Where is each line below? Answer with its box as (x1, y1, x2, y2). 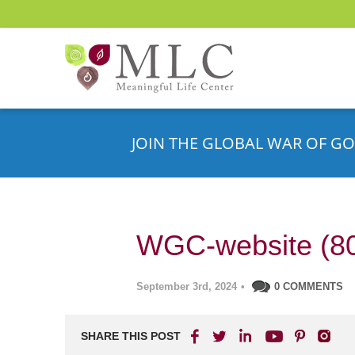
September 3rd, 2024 (136, 281, 237, 292)
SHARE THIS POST (81, 330, 181, 342)
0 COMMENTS (274, 281, 343, 292)
